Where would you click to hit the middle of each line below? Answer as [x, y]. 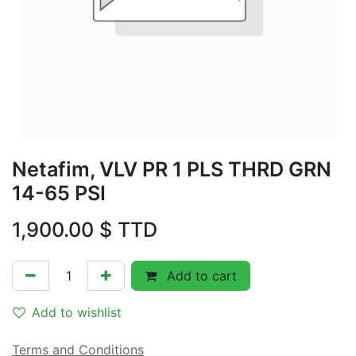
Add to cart [200, 276]
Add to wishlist [77, 312]
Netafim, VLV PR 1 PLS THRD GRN [172, 169]
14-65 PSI [59, 193]
